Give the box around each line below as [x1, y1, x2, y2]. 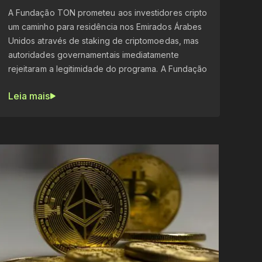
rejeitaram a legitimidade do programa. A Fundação [8, 64, 208, 74]
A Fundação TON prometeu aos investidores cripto [8, 8, 208, 18]
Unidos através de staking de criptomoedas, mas [8, 36, 199, 46]
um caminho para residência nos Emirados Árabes [8, 22, 202, 32]
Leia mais [8, 90, 50, 102]
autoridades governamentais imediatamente [8, 50, 179, 60]
